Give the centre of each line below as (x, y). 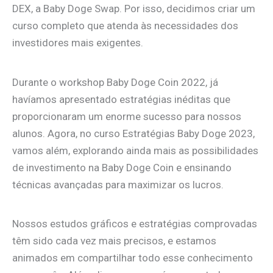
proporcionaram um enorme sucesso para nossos (127, 116)
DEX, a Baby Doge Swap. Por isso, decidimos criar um (134, 9)
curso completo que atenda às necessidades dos (125, 26)
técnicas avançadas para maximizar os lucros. (118, 184)
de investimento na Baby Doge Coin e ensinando (122, 167)
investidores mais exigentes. (78, 43)
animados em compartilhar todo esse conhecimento (133, 258)
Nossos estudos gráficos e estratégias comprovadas (135, 224)
